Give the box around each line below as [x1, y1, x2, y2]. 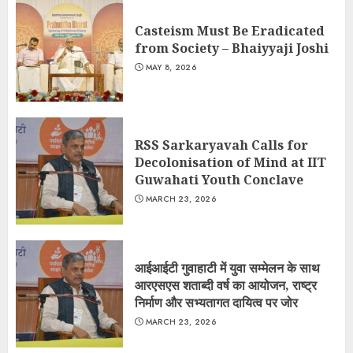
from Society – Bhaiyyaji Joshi [135, 39, 329, 57]
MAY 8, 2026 [145, 61, 196, 73]
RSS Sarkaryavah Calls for [135, 136, 308, 154]
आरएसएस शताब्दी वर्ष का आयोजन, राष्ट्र [135, 277, 317, 294]
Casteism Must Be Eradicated [135, 22, 325, 39]
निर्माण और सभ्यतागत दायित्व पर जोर [135, 294, 298, 311]
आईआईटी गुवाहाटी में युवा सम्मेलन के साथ [135, 259, 320, 277]
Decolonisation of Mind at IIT [135, 154, 326, 171]
